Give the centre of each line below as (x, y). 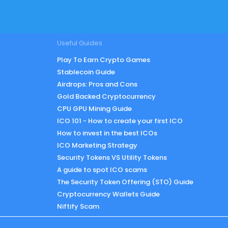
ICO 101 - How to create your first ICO (120, 121)
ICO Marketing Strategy (97, 146)
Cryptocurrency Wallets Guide (108, 194)
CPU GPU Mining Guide (94, 109)
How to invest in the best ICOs (107, 133)
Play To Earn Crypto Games (104, 60)
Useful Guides (80, 43)
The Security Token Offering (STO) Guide (125, 182)
